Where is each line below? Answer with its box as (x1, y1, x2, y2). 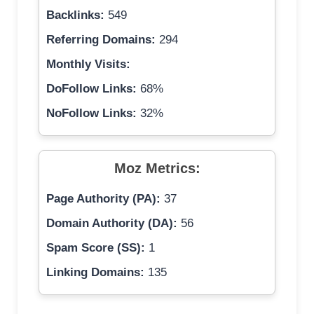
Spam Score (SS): (46, 241, 145, 255)
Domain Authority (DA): (46, 217, 177, 231)
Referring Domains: (46, 33, 156, 47)
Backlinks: (46, 8, 104, 22)
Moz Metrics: (114, 161, 200, 177)
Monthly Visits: (46, 57, 130, 71)
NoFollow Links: (46, 107, 137, 121)
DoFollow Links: (46, 82, 137, 96)
